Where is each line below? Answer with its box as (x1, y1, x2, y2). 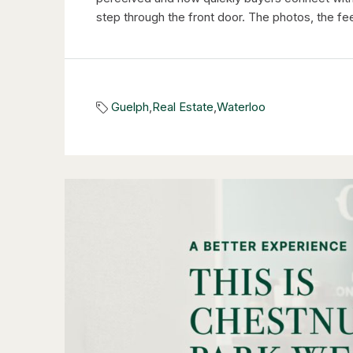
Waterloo (217, 99, 266, 115)
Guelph (111, 99, 149, 115)
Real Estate (152, 99, 214, 115)
